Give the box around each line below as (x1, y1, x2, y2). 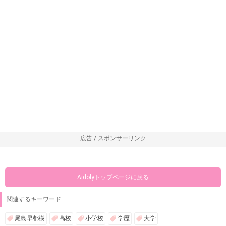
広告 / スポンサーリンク (80, 135, 146, 142)
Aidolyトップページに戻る (77, 174, 149, 181)
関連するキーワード (7, 196, 61, 203)
